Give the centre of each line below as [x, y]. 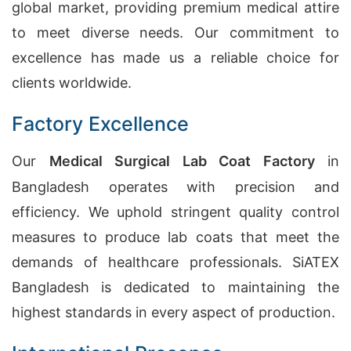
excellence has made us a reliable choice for [175, 58]
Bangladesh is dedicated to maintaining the [175, 287]
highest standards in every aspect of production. [174, 312]
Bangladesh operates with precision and [175, 187]
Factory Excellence [100, 124]
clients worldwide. [72, 83]
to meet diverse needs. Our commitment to [175, 33]
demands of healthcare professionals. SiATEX [175, 262]
